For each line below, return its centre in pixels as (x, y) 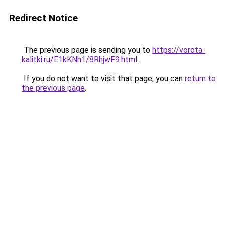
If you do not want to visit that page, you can (103, 79)
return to (200, 79)
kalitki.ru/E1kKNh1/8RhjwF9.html (79, 60)
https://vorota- (179, 50)
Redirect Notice (43, 18)
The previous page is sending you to (87, 50)
